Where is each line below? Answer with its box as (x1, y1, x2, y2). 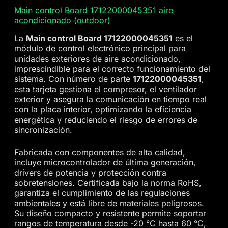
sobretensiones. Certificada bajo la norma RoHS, (14, 177, 202, 188)
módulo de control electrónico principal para (14, 43, 186, 53)
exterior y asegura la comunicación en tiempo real (14, 94, 207, 104)
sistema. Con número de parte (14, 73, 133, 84)
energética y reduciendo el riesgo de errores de (14, 114, 197, 125)
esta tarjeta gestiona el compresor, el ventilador (14, 83, 197, 94)
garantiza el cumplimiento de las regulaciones (14, 187, 190, 198)
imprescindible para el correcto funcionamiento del (14, 63, 210, 74)
